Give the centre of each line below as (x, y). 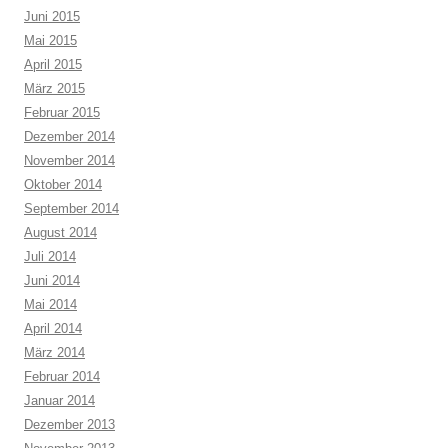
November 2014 (69, 160)
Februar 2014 (62, 376)
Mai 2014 (50, 304)
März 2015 (54, 88)
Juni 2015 (52, 16)
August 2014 (60, 232)
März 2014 (54, 352)
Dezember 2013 (69, 424)
